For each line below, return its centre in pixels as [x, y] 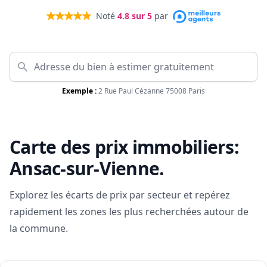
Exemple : [79, 91]
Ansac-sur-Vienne [84, 169]
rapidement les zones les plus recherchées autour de [129, 212]
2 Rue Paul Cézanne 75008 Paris [152, 91]
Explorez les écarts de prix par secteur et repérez [120, 195]
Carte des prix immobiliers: [124, 147]
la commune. [39, 229]
